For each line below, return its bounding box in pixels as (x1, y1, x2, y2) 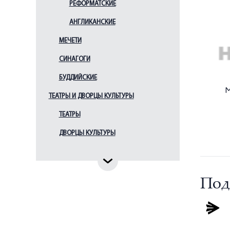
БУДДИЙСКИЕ (59, 74, 97, 81)
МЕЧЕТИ (59, 37, 82, 44)
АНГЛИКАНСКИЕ (69, 19, 116, 26)
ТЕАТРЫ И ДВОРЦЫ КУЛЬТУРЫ (48, 93, 134, 100)
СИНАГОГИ (59, 56, 90, 63)
